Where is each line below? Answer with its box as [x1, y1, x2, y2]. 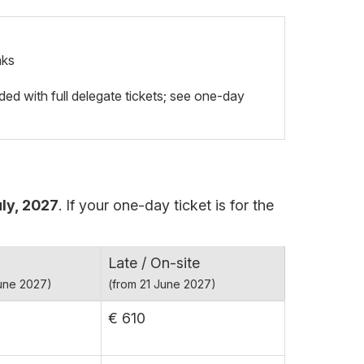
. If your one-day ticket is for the [58, 197, 274, 214]
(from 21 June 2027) [108, 277, 216, 291]
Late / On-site [108, 254, 200, 271]
